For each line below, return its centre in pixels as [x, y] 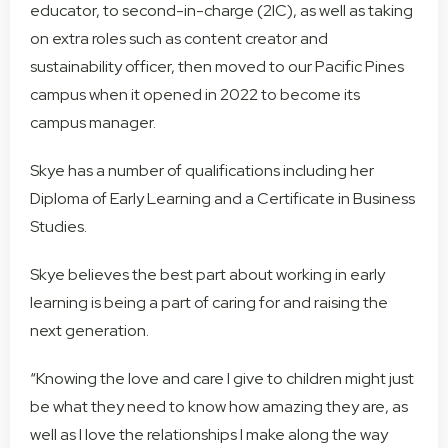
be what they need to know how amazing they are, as [219, 406]
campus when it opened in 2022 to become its [195, 94]
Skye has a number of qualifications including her [202, 170]
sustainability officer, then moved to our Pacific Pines [217, 66]
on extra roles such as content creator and [179, 38]
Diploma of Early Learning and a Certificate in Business [222, 198]
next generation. [89, 330]
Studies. [58, 226]
